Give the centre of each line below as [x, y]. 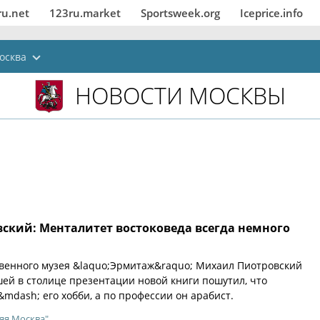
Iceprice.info [271, 13]
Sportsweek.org [180, 13]
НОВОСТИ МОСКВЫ [180, 95]
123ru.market [85, 13]
